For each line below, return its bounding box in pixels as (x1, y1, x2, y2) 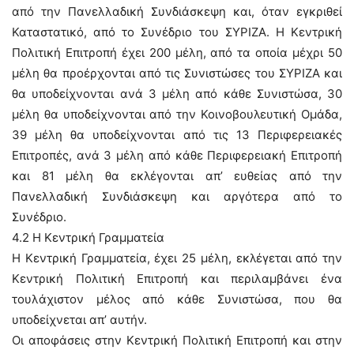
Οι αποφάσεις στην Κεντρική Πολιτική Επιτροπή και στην (12, 333, 342, 348)
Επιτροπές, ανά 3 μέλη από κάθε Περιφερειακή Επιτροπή (12, 148, 342, 163)
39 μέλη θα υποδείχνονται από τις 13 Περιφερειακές (12, 127, 342, 142)
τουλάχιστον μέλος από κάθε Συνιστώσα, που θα (12, 292, 342, 307)
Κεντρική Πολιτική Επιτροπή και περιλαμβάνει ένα (12, 271, 342, 286)
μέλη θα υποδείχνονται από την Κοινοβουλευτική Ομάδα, (12, 107, 342, 122)
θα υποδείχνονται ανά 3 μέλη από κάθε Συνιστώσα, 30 (12, 86, 342, 101)
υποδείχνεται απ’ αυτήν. (12, 312, 147, 327)
